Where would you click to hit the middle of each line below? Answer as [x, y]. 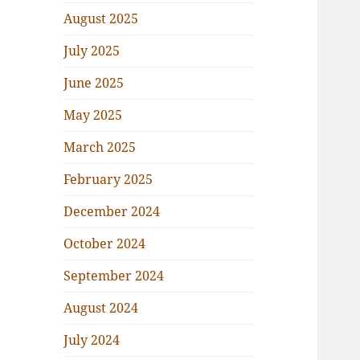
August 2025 [101, 19]
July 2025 [92, 51]
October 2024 [105, 244]
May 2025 [93, 115]
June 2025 [94, 83]
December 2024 [112, 212]
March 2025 [100, 147]
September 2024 [114, 276]
